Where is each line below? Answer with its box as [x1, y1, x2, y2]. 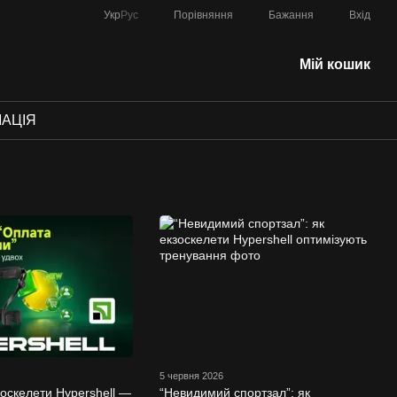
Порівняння [174, 8, 233, 21]
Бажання [269, 9, 314, 21]
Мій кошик [299, 57, 370, 72]
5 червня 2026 [159, 370, 223, 381]
